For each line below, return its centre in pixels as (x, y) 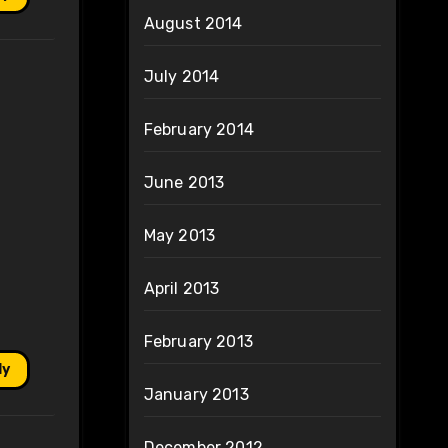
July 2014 (181, 77)
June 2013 (184, 183)
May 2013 (179, 236)
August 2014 (193, 24)
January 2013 (196, 395)
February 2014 (199, 130)
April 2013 (181, 289)
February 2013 (198, 342)
